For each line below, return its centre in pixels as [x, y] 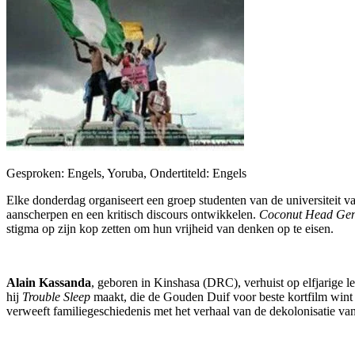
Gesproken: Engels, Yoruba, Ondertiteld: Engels [126, 173]
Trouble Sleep [56, 296]
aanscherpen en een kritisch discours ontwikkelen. [133, 214]
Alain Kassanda [49, 282]
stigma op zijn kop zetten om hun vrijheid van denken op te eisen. [170, 228]
